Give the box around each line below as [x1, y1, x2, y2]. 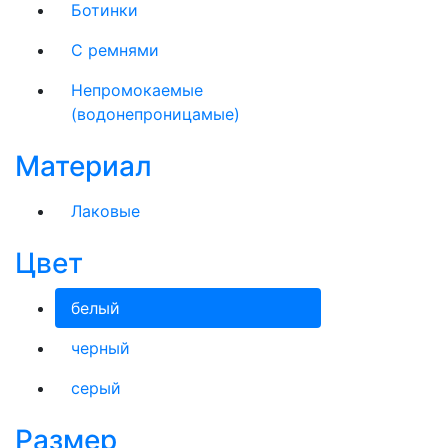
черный [71, 338, 130, 358]
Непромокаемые [71, 80, 203, 100]
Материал [15, 149, 152, 183]
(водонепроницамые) [71, 104, 240, 124]
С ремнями [71, 40, 159, 60]
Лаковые [71, 201, 140, 221]
